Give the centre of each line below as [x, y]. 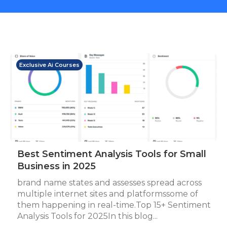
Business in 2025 [56, 166]
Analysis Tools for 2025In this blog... [87, 216]
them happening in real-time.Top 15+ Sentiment [114, 205]
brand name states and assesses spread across [109, 183]
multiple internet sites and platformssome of [108, 194]
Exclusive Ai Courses [49, 65]
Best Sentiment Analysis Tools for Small [112, 154]
